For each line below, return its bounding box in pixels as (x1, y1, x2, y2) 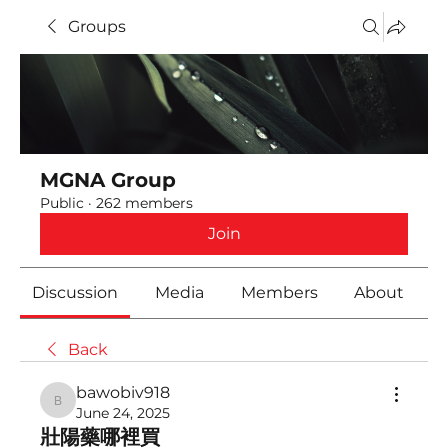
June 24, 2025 (76, 404, 170, 422)
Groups (68, 17, 126, 36)
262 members (96, 194, 193, 212)
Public (40, 194, 84, 212)
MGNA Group (40, 168, 176, 192)
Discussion (32, 283, 119, 302)
